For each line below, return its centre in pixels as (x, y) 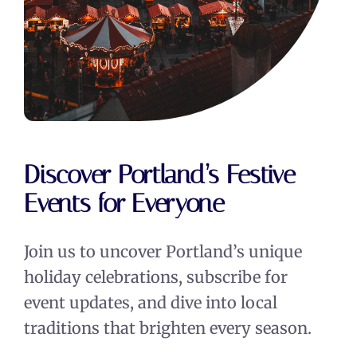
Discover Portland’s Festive (160, 174)
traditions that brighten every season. (168, 328)
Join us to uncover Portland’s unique (163, 251)
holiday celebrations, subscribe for (156, 277)
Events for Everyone (124, 203)
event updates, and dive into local (151, 302)
